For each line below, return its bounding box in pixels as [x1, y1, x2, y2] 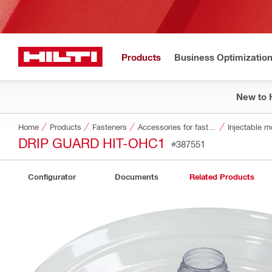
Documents [115, 172, 158, 182]
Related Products [189, 172, 254, 182]
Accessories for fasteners [208, 122, 216, 131]
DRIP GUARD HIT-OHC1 [18, 134, 165, 151]
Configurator [27, 172, 76, 182]
